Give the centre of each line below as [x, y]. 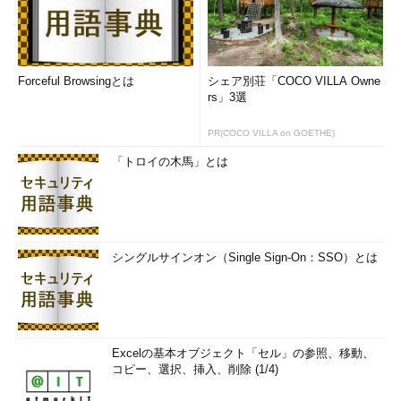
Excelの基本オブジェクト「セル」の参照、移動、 [243, 353]
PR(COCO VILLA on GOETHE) [271, 133]
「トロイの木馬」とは [170, 162]
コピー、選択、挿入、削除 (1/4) [195, 369]
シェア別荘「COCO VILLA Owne [294, 81]
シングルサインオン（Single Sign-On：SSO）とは [245, 257]
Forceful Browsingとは [76, 81]
